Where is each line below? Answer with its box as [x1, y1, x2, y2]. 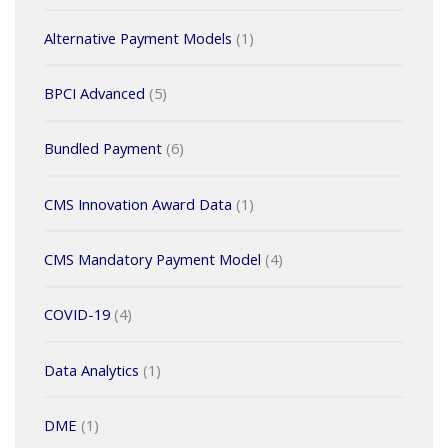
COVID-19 [43, 304, 110, 325]
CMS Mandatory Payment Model [43, 249, 261, 270]
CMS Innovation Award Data [43, 193, 232, 214]
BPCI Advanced [43, 83, 145, 104]
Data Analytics [43, 359, 139, 380]
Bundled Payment [43, 138, 162, 159]
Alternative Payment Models [43, 27, 232, 48]
